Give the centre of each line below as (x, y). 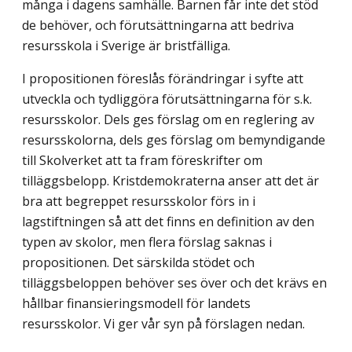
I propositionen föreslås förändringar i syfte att (163, 78)
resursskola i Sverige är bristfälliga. (126, 45)
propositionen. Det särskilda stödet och (138, 262)
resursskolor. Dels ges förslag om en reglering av (168, 119)
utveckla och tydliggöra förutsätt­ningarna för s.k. (167, 99)
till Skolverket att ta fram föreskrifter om (142, 160)
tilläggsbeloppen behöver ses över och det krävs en (174, 282)
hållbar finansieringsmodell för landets (136, 303)
